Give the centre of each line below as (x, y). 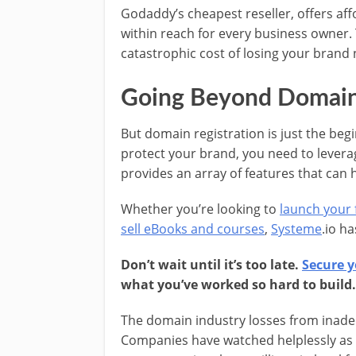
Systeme (296, 228)
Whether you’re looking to (200, 209)
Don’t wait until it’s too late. (211, 264)
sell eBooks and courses (193, 228)
